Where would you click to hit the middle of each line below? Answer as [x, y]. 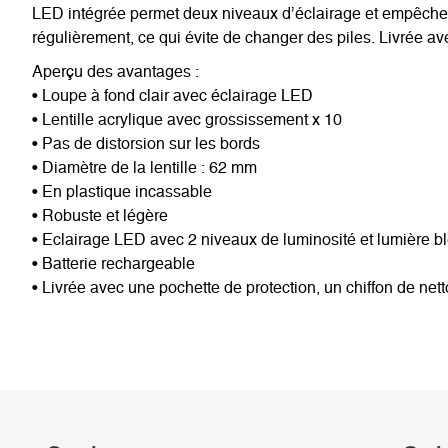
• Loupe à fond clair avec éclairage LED [172, 95]
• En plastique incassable [122, 191]
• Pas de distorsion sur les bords [146, 143]
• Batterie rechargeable [113, 263]
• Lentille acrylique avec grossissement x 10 [187, 119]
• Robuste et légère [100, 215]
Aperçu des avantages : [115, 71]
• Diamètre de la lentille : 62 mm [144, 167]
